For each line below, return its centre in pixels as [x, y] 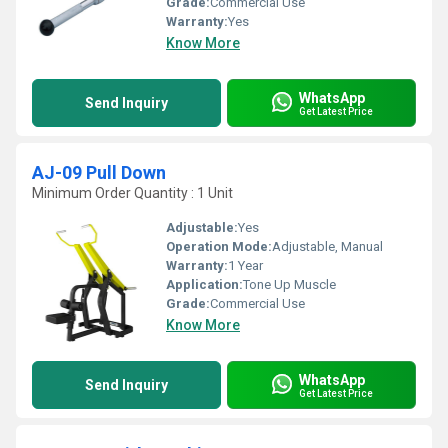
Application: [204, 284]
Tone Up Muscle [289, 284]
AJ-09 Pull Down [99, 172]
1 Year [245, 265]
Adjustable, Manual [327, 246]
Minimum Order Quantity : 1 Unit [132, 193]
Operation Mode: [219, 246]
